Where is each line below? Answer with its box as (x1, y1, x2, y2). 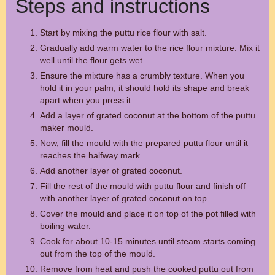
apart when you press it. (40, 95, 133, 105)
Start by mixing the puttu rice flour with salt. (40, 28, 207, 37)
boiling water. (40, 221, 91, 231)
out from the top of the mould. (40, 249, 155, 258)
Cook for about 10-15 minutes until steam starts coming (40, 236, 255, 246)
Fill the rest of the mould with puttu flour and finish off (40, 181, 246, 191)
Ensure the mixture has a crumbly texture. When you (40, 71, 244, 80)
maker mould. (40, 123, 93, 133)
